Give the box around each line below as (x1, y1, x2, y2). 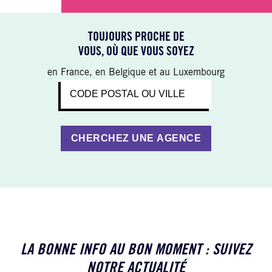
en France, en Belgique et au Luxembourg (47, 67, 225, 78)
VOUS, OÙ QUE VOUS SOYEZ (78, 46, 194, 59)
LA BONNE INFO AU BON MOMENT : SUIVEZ (21, 243, 251, 259)
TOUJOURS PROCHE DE (87, 32, 185, 44)
